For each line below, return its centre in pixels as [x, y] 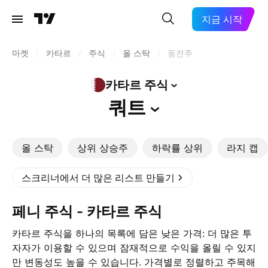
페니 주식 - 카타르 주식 [94, 211]
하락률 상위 [177, 148]
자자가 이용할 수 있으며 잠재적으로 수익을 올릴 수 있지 [134, 248]
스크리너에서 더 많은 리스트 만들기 [98, 178]
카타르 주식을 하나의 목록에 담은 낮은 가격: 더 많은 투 [132, 233]
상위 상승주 [103, 148]
